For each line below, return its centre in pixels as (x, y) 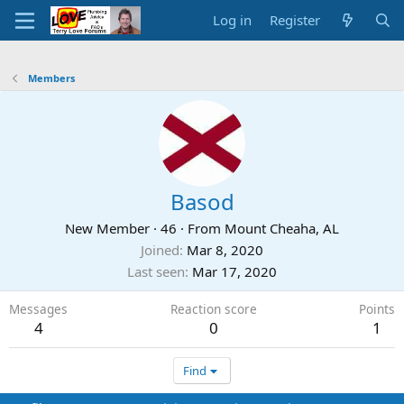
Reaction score (213, 309)
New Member (107, 228)
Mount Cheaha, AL (282, 228)
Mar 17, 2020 (234, 271)
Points (377, 309)
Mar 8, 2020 (225, 250)
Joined (160, 250)
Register (295, 20)
